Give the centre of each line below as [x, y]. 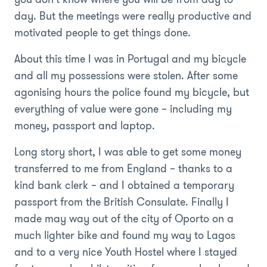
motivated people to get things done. [103, 32]
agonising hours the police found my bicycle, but [132, 92]
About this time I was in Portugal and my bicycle [130, 59]
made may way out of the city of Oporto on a [124, 218]
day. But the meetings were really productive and [133, 16]
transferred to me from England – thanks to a [123, 168]
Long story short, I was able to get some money [128, 152]
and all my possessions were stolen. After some [126, 75]
